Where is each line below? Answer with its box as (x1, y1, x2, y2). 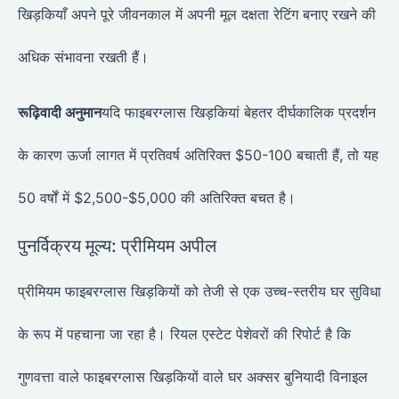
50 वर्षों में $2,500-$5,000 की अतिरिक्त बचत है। (18, 189, 296, 208)
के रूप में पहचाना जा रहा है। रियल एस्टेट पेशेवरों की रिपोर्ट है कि (18, 325, 351, 344)
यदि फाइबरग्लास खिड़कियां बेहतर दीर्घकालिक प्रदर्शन (102, 103, 376, 122)
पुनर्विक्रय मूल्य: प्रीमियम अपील (18, 235, 216, 257)
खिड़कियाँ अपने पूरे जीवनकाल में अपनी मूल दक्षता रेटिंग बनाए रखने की (18, 5, 376, 24)
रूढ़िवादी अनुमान (18, 103, 102, 122)
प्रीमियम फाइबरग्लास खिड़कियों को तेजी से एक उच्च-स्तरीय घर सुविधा (18, 282, 381, 301)
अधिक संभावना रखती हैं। (18, 48, 149, 67)
